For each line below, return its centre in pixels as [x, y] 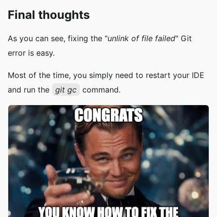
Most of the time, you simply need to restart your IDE [106, 75]
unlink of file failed [141, 39]
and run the [30, 90]
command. [100, 90]
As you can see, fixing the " [58, 39]
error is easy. [31, 53]
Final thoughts [49, 15]
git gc [66, 90]
